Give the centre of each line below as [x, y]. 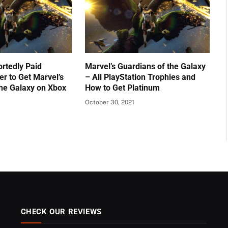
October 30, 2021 [109, 103]
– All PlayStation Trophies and [140, 77]
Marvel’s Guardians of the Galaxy [145, 67]
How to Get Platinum [122, 88]
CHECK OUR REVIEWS [61, 212]
